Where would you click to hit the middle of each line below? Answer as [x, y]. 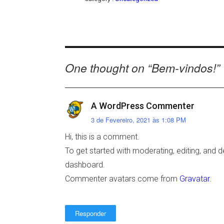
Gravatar [195, 179]
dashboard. [85, 165]
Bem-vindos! [184, 68]
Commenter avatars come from [122, 179]
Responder [91, 213]
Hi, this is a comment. [102, 137]
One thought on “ [108, 68]
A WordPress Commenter [142, 105]
